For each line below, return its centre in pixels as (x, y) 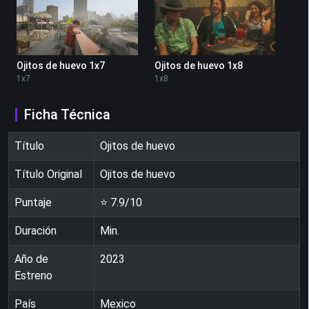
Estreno (33, 276)
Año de (31, 259)
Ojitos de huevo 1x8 (198, 66)
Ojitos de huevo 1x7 (61, 66)
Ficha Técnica (67, 115)
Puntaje (33, 203)
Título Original (48, 175)
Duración (36, 231)
